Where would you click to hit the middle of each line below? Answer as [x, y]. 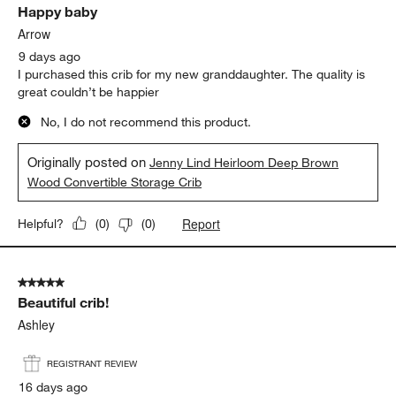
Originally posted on [89, 161]
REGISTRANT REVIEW [92, 363]
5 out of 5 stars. [62, 282]
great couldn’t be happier [89, 91]
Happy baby [58, 11]
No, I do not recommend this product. [146, 122]
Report [202, 223]
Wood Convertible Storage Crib [115, 182]
